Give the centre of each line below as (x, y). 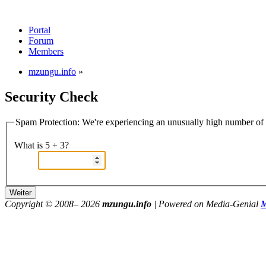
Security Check (51, 96)
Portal (39, 30)
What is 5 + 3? (42, 145)
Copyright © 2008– (43, 204)
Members (46, 51)
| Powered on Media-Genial (206, 204)
